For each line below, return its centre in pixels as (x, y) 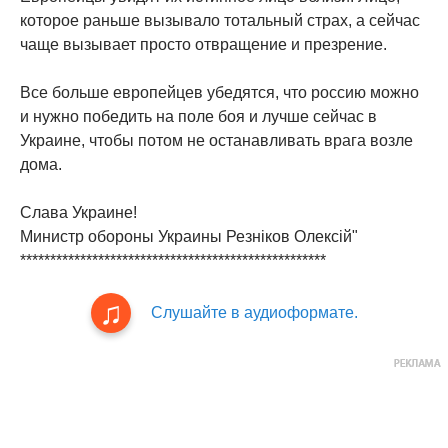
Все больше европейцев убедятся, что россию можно (219, 92)
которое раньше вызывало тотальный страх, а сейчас (220, 20)
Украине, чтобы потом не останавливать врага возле (216, 140)
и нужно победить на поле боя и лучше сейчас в (198, 116)
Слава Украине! (78, 212)
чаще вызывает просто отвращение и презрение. (203, 44)
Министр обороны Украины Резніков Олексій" (189, 236)
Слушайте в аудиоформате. (254, 312)
